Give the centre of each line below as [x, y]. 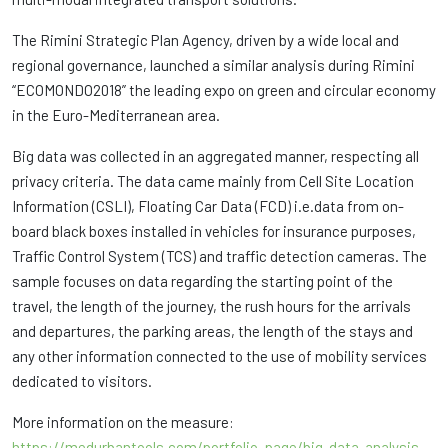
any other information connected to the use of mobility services [219, 356]
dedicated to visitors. [82, 381]
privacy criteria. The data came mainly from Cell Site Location [213, 181]
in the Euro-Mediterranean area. [116, 115]
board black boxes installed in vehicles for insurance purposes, [214, 231]
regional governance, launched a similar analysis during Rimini [213, 65]
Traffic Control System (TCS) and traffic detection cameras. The [219, 256]
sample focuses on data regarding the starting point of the [202, 281]
